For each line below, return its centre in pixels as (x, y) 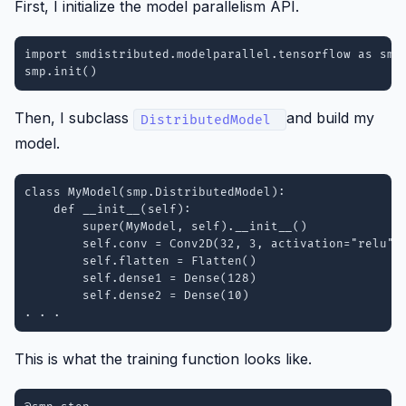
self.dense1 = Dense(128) (141, 278)
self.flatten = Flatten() (141, 261)
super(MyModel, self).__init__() (166, 227)
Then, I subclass (74, 118)
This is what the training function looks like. (163, 359)
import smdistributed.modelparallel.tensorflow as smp (213, 54)
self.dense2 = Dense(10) (137, 295)
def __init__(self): (108, 209)
